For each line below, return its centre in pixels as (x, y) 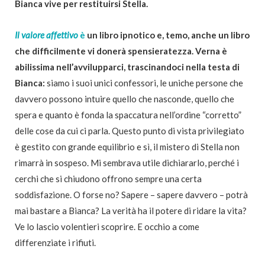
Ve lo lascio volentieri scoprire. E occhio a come (107, 226)
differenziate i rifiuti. (55, 242)
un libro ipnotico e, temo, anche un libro (167, 35)
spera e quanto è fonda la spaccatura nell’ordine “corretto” (128, 114)
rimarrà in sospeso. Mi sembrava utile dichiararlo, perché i (127, 162)
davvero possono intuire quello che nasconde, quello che (125, 98)
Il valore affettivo (46, 35)
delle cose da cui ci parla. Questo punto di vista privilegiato (130, 130)
